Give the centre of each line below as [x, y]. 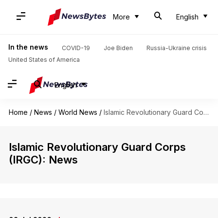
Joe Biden [118, 48]
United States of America [44, 60]
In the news [28, 47]
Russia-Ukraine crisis [176, 48]
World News [78, 112]
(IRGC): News [43, 160]
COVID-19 [76, 48]
